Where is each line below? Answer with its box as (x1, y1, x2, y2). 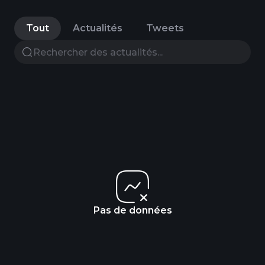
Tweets (146, 22, 184, 34)
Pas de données (93, 205, 172, 216)
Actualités (73, 22, 122, 34)
